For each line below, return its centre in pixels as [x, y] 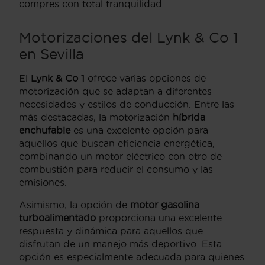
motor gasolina [165, 204]
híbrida [189, 117]
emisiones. [43, 182]
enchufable [45, 130]
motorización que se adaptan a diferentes [115, 91]
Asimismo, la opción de [75, 204]
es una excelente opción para [139, 130]
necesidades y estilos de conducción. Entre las [127, 104]
